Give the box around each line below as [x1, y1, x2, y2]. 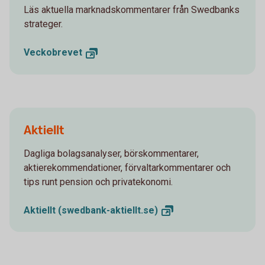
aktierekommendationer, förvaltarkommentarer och [24, 161, 231, 173]
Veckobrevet [24, 46, 82, 58]
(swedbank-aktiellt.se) [58, 204, 158, 216]
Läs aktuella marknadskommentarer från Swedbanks [24, 4, 240, 15]
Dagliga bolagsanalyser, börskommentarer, [24, 147, 199, 159]
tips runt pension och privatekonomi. [24, 176, 173, 188]
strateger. [24, 18, 63, 30]
